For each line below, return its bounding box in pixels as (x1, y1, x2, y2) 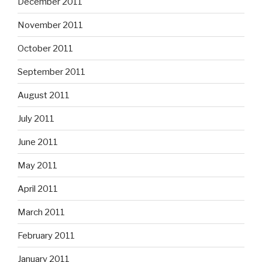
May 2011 (18, 160, 57, 171)
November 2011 (18, 19, 83, 30)
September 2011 (18, 66, 85, 77)
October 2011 (18, 43, 73, 54)
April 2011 (18, 183, 58, 194)
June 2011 (18, 136, 58, 147)
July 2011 (18, 113, 54, 124)
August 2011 (18, 89, 70, 101)
